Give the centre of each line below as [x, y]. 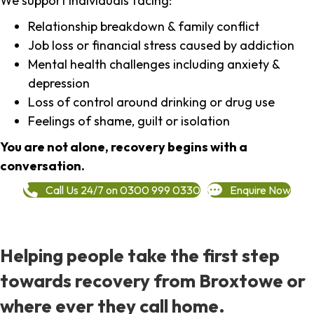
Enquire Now [260, 190]
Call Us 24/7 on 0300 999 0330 [123, 190]
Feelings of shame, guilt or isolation [129, 121]
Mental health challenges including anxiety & [154, 64]
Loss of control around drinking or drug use [151, 102]
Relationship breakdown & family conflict [144, 27]
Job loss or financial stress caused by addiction [161, 46]
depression [59, 83]
